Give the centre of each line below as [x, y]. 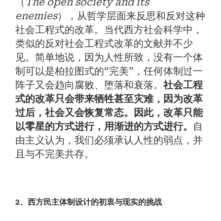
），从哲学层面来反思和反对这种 [131, 16]
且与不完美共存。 [55, 154]
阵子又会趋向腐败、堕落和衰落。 [90, 85]
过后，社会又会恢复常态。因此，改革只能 [109, 112]
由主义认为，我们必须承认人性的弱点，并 [109, 140]
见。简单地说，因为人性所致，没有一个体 [109, 57]
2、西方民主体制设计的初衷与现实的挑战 [89, 202]
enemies [37, 16]
